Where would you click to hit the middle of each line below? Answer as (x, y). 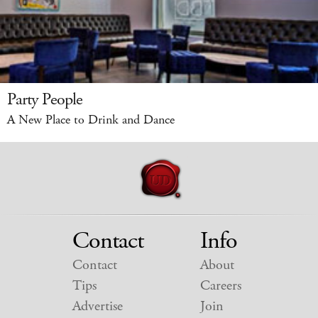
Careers (220, 285)
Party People (45, 99)
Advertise (97, 306)
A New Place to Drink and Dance (91, 120)
